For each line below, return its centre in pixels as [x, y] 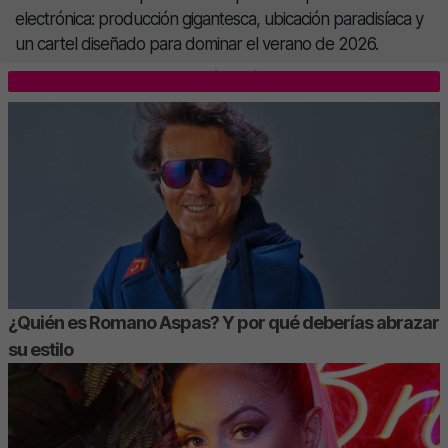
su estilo [40, 350]
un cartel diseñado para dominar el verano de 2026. [196, 44]
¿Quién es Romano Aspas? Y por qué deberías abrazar [223, 323]
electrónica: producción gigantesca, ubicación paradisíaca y [219, 19]
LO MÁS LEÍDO [224, 81]
